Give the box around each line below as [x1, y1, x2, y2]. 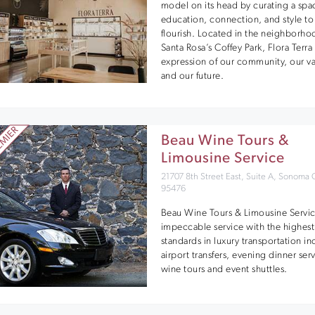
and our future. [160, 70, 224, 82]
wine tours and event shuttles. [160, 264, 288, 275]
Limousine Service [160, 151, 285, 166]
